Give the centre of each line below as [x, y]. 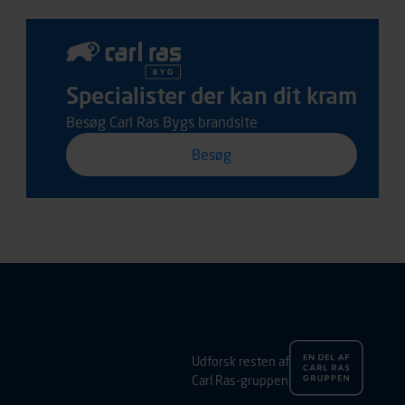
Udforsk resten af [240, 361]
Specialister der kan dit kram [211, 94]
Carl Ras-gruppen [240, 380]
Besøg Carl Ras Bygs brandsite [161, 121]
